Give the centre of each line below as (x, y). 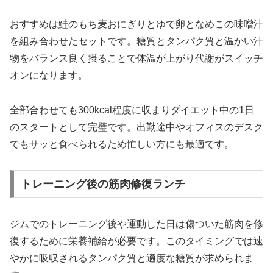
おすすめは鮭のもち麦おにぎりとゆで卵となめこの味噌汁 (136, 24)
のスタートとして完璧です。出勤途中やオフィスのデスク (136, 127)
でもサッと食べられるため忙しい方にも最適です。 (122, 144)
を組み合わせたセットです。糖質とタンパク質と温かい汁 (136, 41)
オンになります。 (49, 75)
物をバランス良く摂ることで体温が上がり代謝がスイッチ (136, 58)
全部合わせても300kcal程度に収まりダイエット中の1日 (132, 110)
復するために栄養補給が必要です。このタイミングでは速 (136, 241)
